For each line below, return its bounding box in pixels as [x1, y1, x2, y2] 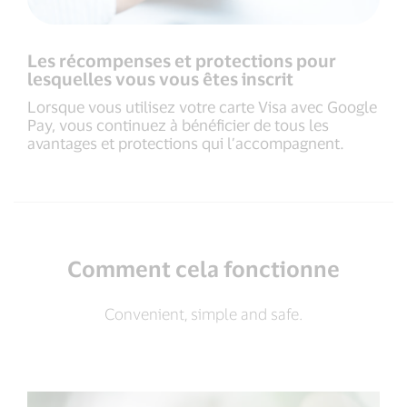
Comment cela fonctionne [67, 255, 340, 282]
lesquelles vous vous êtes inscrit [27, 68, 293, 89]
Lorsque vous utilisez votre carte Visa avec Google [27, 97, 377, 115]
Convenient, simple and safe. [104, 304, 303, 323]
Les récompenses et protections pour [27, 50, 336, 71]
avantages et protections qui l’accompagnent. [27, 134, 344, 152]
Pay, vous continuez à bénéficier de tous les [27, 115, 329, 134]
